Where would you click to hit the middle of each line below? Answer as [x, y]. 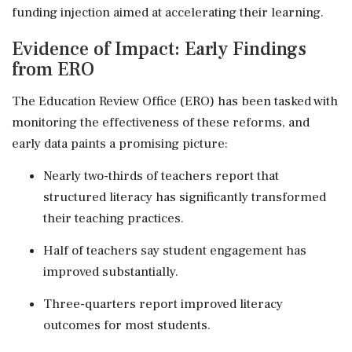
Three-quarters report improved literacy [163, 304]
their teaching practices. [114, 218]
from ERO [53, 69]
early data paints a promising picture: [120, 143]
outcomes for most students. [127, 325]
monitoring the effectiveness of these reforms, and [161, 122]
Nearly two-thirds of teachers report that [161, 176]
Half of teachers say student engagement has [175, 250]
